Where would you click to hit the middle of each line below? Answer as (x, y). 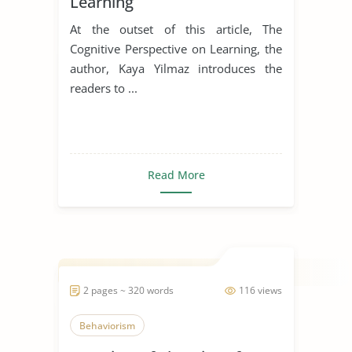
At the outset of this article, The (176, 29)
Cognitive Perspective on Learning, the (176, 48)
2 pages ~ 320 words (128, 290)
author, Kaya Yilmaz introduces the (176, 68)
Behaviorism (107, 325)
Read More (176, 174)
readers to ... (104, 88)
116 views (260, 290)
